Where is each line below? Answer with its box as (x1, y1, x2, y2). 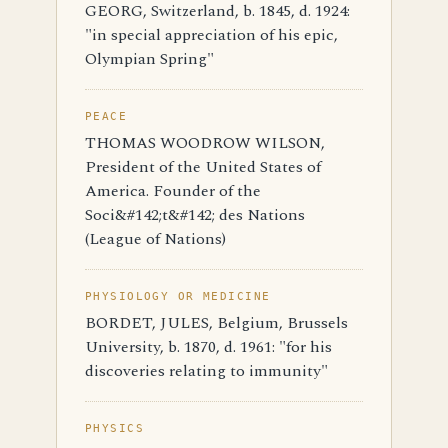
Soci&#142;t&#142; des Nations (85, 203, 305, 227)
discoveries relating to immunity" (85, 359, 328, 383)
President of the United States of (85, 155, 321, 179)
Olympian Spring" (85, 47, 214, 71)
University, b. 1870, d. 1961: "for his (85, 335, 332, 359)
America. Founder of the (85, 179, 261, 203)
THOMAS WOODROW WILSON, (85, 131, 325, 155)
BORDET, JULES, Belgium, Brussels (85, 311, 348, 335)
